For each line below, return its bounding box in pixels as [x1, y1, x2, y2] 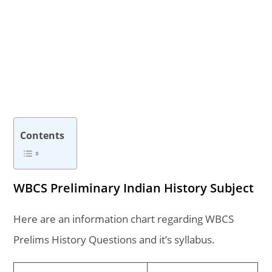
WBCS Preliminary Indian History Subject [13, 180, 254, 196]
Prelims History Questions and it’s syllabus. [13, 233, 216, 246]
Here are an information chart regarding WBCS [13, 212, 234, 226]
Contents [20, 127, 65, 142]
